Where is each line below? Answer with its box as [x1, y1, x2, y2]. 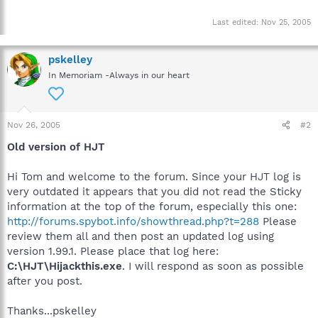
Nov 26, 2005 [7, 120, 60, 130]
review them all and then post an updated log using [7, 230, 274, 243]
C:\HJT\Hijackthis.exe [7, 260, 122, 273]
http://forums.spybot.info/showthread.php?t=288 [7, 215, 259, 228]
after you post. [7, 275, 82, 287]
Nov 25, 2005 [261, 18, 311, 27]
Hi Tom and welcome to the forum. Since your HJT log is [7, 170, 301, 183]
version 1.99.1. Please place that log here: [7, 245, 219, 258]
